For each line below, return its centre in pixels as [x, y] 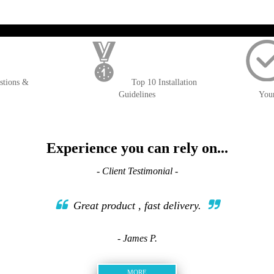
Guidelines [137, 94]
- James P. [137, 238]
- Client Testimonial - [137, 171]
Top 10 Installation [164, 82]
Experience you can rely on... [137, 148]
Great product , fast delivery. [137, 206]
